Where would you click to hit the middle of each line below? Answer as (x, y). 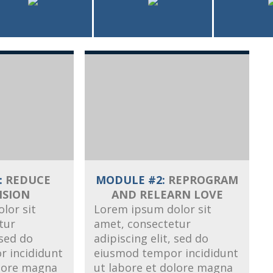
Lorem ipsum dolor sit (153, 209)
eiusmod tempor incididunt (166, 253)
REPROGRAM (202, 179)
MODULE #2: (130, 179)
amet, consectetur (142, 223)
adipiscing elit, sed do (151, 238)
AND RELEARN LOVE (167, 194)
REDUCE (26, 179)
